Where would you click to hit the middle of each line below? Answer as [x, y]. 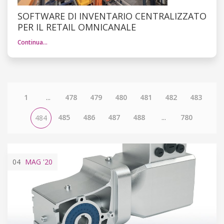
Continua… [32, 42]
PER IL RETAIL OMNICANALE [77, 27]
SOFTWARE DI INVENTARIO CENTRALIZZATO [112, 16]
